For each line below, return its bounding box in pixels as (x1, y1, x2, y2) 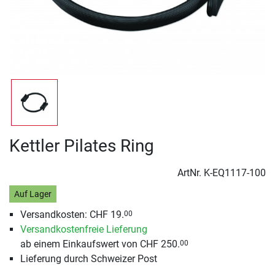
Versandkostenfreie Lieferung (20, 223, 147, 236)
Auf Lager (14, 188, 52, 199)
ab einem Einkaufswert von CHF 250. (20, 238, 180, 250)
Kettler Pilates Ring (9, 136, 154, 156)
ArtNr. (177, 167, 204, 179)
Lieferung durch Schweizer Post (20, 253, 157, 265)
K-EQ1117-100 (204, 167, 266, 179)
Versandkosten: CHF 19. (20, 209, 124, 221)
